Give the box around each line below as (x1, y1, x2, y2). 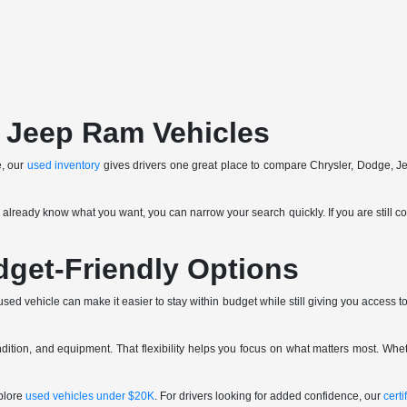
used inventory (26, 159, 101, 172)
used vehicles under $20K (25, 390, 155, 402)
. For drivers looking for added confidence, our (154, 390, 384, 402)
